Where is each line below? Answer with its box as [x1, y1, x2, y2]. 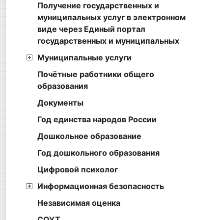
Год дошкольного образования [37, 148, 160, 158]
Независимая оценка [37, 198, 120, 208]
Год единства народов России [37, 114, 157, 125]
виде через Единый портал [37, 24, 145, 34]
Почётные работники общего [37, 69, 154, 80]
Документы [37, 98, 83, 108]
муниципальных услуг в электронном [37, 12, 186, 23]
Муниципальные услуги [37, 53, 132, 63]
